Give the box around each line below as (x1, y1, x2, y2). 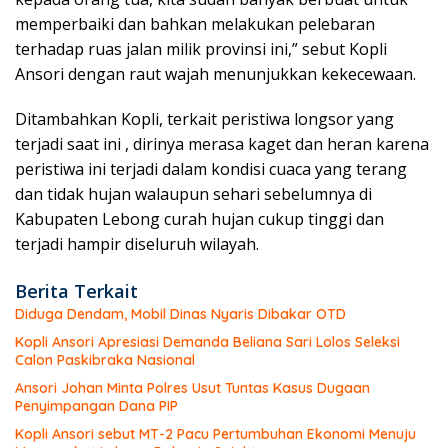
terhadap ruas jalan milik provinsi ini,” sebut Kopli (15, 38, 387, 61)
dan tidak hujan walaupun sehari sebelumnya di (15, 183, 372, 206)
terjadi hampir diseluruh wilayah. (15, 233, 259, 256)
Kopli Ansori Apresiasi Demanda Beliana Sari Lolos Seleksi (15, 333, 400, 352)
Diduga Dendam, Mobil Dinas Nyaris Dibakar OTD (15, 305, 346, 324)
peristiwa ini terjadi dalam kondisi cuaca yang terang (15, 158, 407, 181)
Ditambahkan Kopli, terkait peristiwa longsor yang (15, 108, 394, 131)
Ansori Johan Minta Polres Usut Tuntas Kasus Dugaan (15, 379, 370, 398)
